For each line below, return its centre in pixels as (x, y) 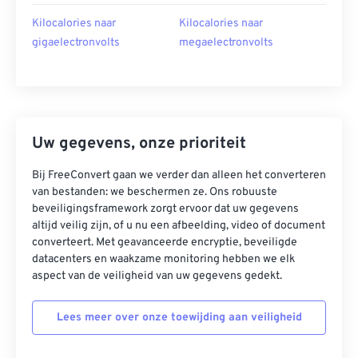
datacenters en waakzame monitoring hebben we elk (163, 259)
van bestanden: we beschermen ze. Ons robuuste (155, 192)
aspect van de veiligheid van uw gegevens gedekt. (157, 276)
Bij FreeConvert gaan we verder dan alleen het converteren (179, 175)
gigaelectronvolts (76, 43)
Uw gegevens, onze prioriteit (139, 144)
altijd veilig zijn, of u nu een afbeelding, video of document (179, 226)
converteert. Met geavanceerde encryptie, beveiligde (165, 243)
